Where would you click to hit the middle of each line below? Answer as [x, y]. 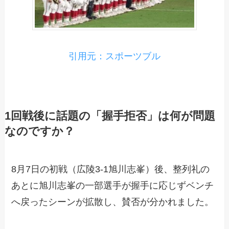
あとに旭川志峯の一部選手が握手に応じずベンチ [113, 185]
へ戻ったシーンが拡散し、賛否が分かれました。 [113, 202]
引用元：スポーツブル [114, 56]
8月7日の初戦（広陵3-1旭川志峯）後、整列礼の [111, 169]
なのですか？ [39, 131]
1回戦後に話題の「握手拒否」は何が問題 [110, 116]
